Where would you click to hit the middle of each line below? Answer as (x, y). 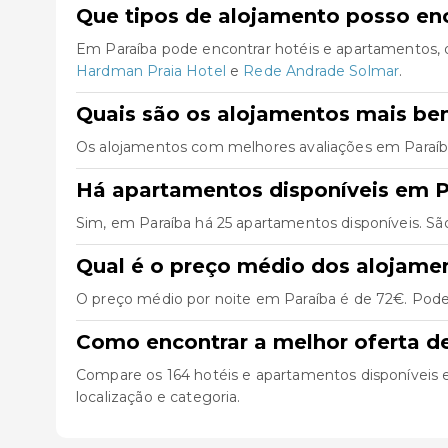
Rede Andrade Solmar (321, 71)
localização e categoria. (158, 397)
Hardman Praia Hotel (151, 71)
